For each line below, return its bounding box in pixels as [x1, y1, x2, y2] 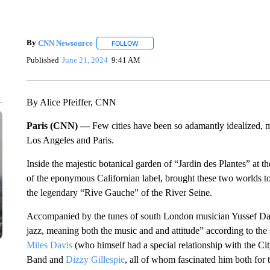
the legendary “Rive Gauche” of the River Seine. [26, 187, 212, 198]
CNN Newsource [37, 38, 93, 48]
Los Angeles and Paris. [26, 135, 114, 145]
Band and [26, 254, 66, 265]
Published [26, 55, 59, 64]
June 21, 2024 [62, 55, 108, 64]
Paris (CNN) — [26, 121, 92, 131]
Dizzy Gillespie [65, 254, 125, 265]
